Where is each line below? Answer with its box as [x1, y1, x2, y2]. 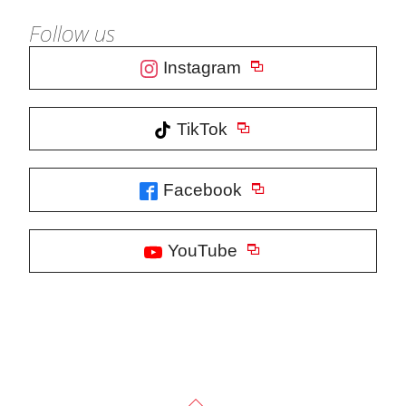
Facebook [162, 179, 242, 199]
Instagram [163, 58, 242, 78]
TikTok [177, 119, 228, 139]
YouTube [167, 241, 237, 261]
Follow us [29, 17, 115, 48]
